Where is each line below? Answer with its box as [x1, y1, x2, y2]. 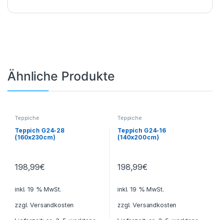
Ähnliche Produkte [7, 69, 115, 84]
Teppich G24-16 [117, 126, 166, 134]
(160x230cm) [14, 133, 55, 141]
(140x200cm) [117, 133, 159, 141]
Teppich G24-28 [14, 126, 65, 134]
